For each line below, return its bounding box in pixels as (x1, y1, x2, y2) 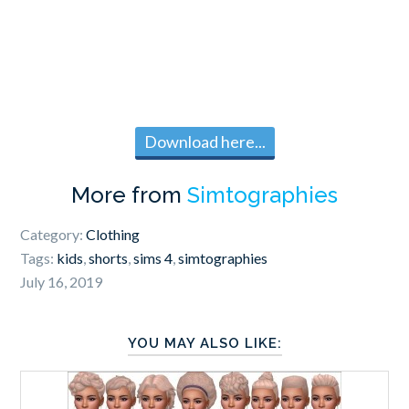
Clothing (86, 225, 141, 244)
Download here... (143, 131, 266, 152)
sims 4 (133, 249, 173, 267)
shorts (89, 249, 129, 267)
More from (71, 182, 187, 209)
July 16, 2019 (20, 273, 103, 291)
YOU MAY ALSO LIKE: (127, 335, 282, 352)
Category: (20, 225, 87, 244)
